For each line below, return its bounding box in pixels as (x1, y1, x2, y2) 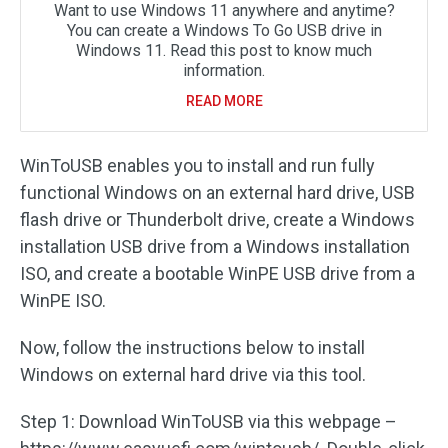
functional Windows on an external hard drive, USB (20, 182, 415, 203)
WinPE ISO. (20, 290, 106, 311)
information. (183, 61, 265, 80)
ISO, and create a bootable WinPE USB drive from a (20, 263, 415, 284)
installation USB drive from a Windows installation (20, 236, 410, 257)
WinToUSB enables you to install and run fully (20, 155, 375, 176)
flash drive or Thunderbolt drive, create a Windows (20, 209, 415, 230)
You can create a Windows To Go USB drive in (66, 21, 382, 40)
